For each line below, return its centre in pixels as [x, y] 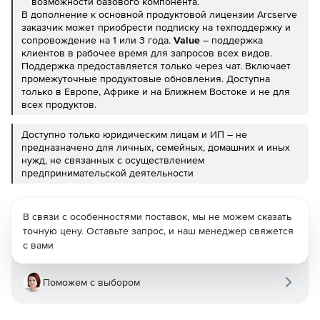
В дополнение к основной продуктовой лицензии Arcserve [159, 14]
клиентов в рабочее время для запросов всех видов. [147, 53]
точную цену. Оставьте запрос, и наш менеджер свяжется [158, 231]
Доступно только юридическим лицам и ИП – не [134, 134]
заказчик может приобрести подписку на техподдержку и [156, 27]
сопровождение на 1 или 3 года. [97, 40]
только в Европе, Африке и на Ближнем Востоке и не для [156, 91]
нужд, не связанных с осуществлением [113, 160]
